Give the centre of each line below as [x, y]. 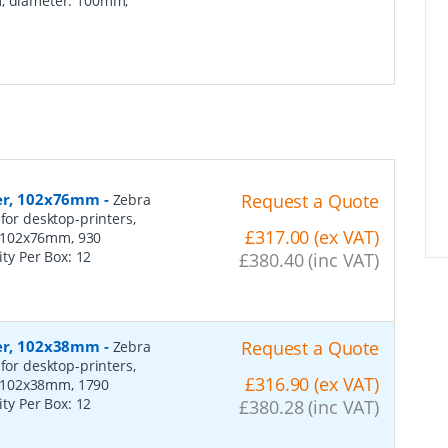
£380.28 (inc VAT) [309, 406]
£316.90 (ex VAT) [312, 383]
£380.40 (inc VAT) [309, 259]
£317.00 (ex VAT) [312, 236]
